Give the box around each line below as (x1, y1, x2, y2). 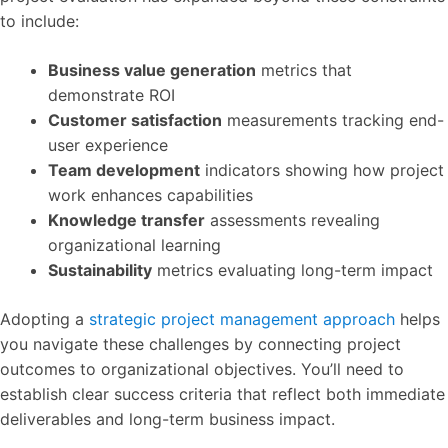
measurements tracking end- (222, 109, 444, 130)
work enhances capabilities (48, 184, 253, 205)
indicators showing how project (200, 159, 444, 180)
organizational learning (48, 234, 221, 255)
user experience (48, 134, 168, 155)
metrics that (256, 59, 352, 80)
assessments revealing (205, 209, 380, 230)
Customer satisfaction (48, 109, 222, 130)
